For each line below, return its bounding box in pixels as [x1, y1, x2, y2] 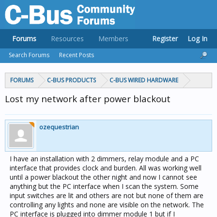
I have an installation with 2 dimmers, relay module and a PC [10, 154, 199, 163]
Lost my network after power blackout [5, 93, 170, 105]
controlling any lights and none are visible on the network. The [10, 200, 204, 209]
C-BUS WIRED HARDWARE [109, 76, 178, 84]
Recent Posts [59, 51, 94, 59]
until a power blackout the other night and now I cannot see [10, 172, 197, 182]
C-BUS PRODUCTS [47, 76, 96, 84]
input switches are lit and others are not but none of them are [10, 191, 203, 200]
